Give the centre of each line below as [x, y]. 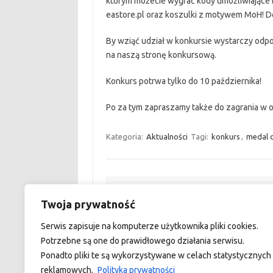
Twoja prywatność [88, 204]
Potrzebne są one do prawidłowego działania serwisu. [143, 241]
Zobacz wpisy [140, 194]
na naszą [123, 55]
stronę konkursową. [179, 55]
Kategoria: [125, 136]
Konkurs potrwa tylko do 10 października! [183, 81]
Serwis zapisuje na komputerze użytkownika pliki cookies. [150, 226]
